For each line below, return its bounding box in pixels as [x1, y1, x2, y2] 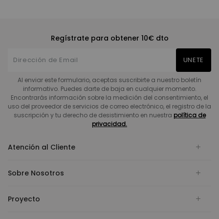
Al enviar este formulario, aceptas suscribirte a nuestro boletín [18, 75, 201, 84]
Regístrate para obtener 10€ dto [50, 33, 169, 43]
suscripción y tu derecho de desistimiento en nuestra [13, 110, 174, 119]
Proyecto [8, 194, 40, 204]
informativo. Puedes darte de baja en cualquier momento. [22, 84, 197, 93]
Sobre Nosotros [8, 168, 64, 178]
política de [173, 110, 206, 119]
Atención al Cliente [8, 142, 75, 152]
